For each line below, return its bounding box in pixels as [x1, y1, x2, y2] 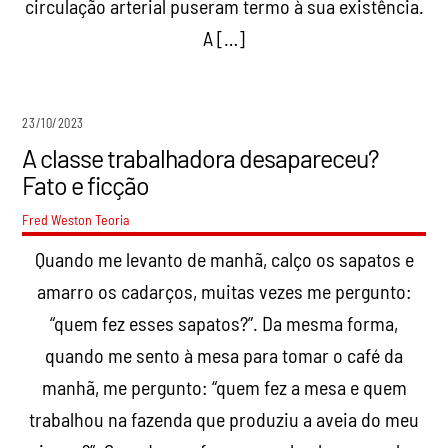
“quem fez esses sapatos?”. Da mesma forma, [50, 310, 398, 335]
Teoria [95, 210, 130, 228]
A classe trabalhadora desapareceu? [22, 142, 380, 173]
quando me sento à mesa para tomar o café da [45, 342, 403, 367]
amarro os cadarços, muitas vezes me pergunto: [36, 278, 412, 303]
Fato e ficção [22, 169, 150, 200]
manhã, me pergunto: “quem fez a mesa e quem [41, 374, 407, 399]
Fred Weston [22, 210, 93, 228]
